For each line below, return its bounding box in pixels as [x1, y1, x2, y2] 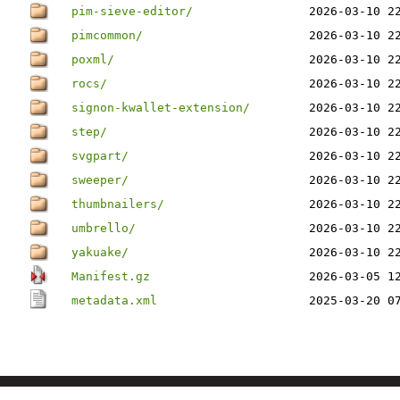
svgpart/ [71, 149, 129, 162]
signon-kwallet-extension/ [71, 101, 250, 114]
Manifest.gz [71, 270, 150, 283]
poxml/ [71, 53, 114, 66]
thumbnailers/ [71, 197, 164, 211]
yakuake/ [71, 246, 129, 259]
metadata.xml [71, 294, 157, 307]
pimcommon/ [71, 29, 143, 42]
